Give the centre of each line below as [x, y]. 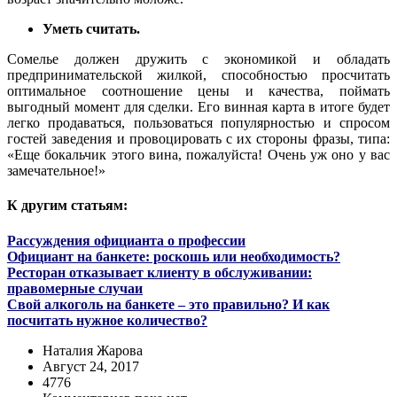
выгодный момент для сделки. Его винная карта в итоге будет [198, 107]
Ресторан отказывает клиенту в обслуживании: [160, 272]
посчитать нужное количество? [107, 320]
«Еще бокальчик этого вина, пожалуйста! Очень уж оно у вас [198, 155]
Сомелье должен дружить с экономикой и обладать [198, 59]
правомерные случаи [75, 288]
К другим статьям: [67, 206]
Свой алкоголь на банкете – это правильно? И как [168, 304]
